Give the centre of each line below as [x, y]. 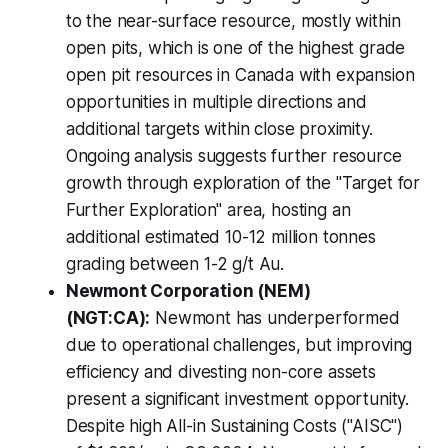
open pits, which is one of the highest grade [235, 48]
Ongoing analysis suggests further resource [233, 156]
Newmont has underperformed [275, 318]
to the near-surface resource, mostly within [233, 21]
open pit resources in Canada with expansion [240, 75]
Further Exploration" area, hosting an [208, 210]
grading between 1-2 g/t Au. [175, 264]
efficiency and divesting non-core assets [220, 372]
